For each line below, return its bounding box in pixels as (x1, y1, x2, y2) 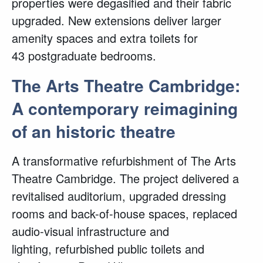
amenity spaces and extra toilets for (12, 29, 198, 46)
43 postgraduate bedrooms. (12, 47, 156, 64)
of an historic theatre (12, 119, 176, 143)
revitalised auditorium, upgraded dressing (12, 187, 226, 204)
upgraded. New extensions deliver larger (12, 12, 221, 29)
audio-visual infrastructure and (12, 222, 169, 240)
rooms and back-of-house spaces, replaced (12, 205, 237, 222)
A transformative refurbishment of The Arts (12, 152, 236, 169)
